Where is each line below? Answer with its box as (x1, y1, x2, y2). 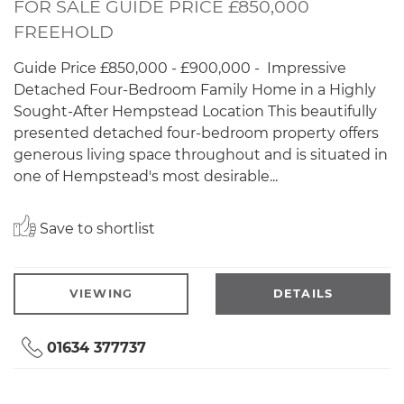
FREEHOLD (14, 21, 114, 43)
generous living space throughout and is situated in (14, 146, 388, 164)
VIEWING (69, 287, 133, 301)
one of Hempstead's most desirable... (14, 168, 278, 186)
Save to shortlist (36, 220, 155, 238)
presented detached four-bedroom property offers (14, 124, 379, 142)
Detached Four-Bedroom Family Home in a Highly (14, 81, 376, 99)
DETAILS (272, 287, 334, 301)
